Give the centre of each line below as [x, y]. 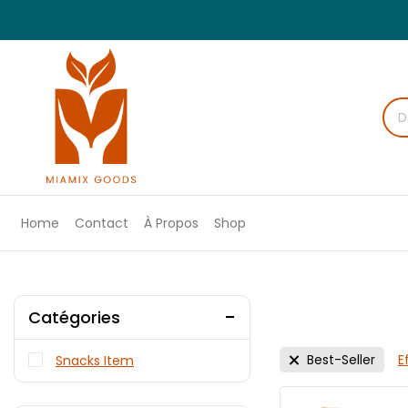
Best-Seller [341, 360]
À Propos [171, 223]
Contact [102, 223]
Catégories [74, 317]
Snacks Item [95, 361]
